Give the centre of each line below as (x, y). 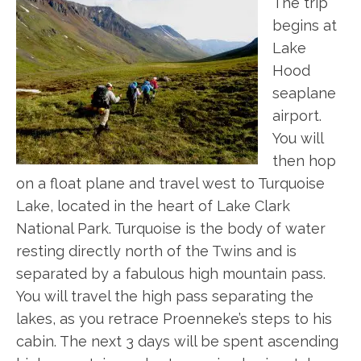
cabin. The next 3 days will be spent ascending (177, 341)
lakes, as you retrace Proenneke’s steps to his (174, 319)
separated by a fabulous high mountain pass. (171, 274)
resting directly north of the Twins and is (156, 251)
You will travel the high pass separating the (165, 296)
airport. (297, 116)
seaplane (304, 93)
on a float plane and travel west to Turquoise (170, 183)
